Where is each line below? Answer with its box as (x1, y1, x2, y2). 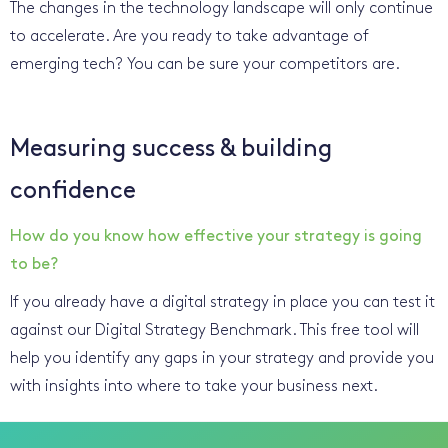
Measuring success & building (10, 137, 332, 162)
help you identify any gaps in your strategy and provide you (10, 350, 434, 367)
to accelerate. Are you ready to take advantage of (10, 28, 369, 45)
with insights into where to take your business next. (10, 378, 378, 395)
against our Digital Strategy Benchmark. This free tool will (10, 322, 419, 339)
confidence (10, 179, 136, 204)
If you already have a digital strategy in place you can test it (10, 294, 435, 311)
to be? (10, 256, 58, 273)
